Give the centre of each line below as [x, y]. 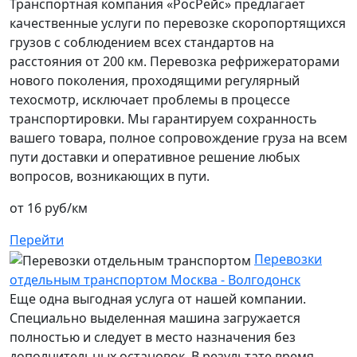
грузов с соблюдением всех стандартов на [142, 43]
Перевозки [288, 259]
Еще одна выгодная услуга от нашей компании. [158, 298]
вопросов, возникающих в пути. [110, 177]
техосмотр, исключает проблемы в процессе [150, 100]
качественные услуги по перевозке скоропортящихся [178, 24]
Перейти [37, 240]
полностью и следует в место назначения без [153, 337]
